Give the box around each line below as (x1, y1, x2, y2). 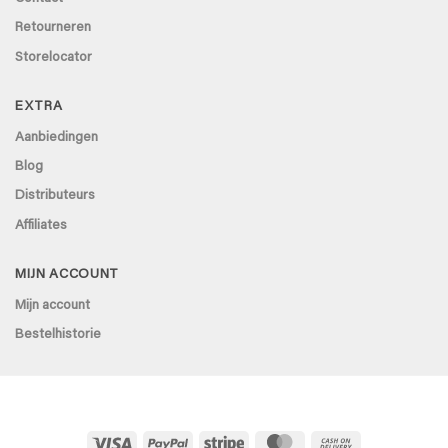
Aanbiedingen (15, 131, 98, 146)
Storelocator (15, 50, 92, 65)
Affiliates (15, 218, 67, 233)
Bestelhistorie (15, 328, 101, 343)
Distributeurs (15, 189, 95, 204)
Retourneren (15, 21, 91, 36)
